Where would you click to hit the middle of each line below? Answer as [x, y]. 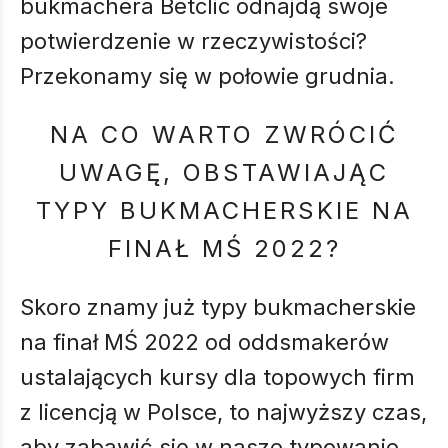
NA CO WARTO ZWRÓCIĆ [224, 134]
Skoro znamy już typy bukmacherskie [218, 307]
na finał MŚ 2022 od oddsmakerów [204, 342]
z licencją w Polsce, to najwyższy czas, [223, 412]
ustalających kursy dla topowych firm [217, 377]
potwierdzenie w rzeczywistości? [193, 41]
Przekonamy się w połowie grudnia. [210, 76]
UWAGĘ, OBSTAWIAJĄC [224, 172]
